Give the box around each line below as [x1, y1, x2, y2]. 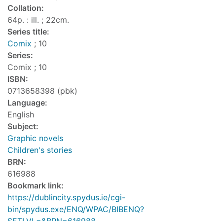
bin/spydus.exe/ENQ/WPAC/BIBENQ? [7, 204, 144, 215]
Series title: [7, 27, 49, 37]
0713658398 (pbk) [7, 86, 77, 96]
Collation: [7, 3, 44, 13]
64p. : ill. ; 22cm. [7, 15, 69, 25]
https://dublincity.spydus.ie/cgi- [7, 192, 125, 203]
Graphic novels [7, 133, 63, 144]
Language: [7, 98, 47, 108]
